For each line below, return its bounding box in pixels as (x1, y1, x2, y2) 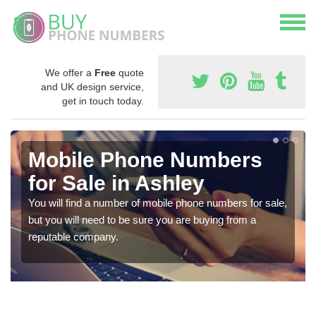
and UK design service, (41, 80, 144, 92)
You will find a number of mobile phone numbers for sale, (28, 196, 287, 209)
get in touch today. (62, 95, 144, 107)
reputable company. (28, 230, 119, 243)
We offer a (45, 66, 95, 78)
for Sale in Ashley (28, 171, 205, 195)
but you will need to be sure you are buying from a (28, 213, 256, 226)
